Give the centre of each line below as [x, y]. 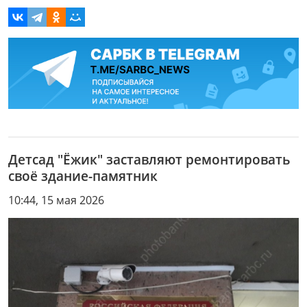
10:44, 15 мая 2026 [56, 200]
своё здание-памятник [83, 175]
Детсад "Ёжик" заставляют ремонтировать [149, 159]
